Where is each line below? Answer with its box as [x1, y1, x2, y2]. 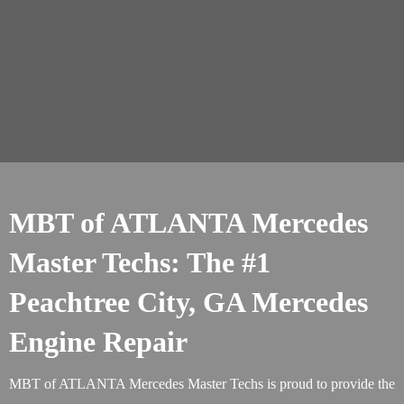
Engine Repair [9, 326, 188, 358]
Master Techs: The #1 [9, 246, 271, 279]
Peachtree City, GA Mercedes [9, 286, 368, 318]
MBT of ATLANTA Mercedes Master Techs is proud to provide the [9, 376, 395, 391]
